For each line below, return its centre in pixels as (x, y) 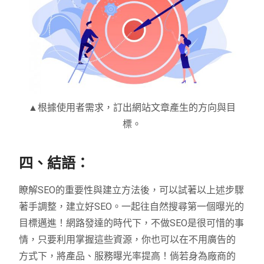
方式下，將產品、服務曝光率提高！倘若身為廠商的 (128, 256)
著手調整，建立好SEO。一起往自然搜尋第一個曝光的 (132, 206)
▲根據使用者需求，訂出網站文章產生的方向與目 (132, 107)
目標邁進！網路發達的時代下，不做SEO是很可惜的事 (132, 223)
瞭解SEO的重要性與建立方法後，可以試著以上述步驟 (132, 190)
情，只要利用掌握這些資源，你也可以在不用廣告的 (128, 239)
